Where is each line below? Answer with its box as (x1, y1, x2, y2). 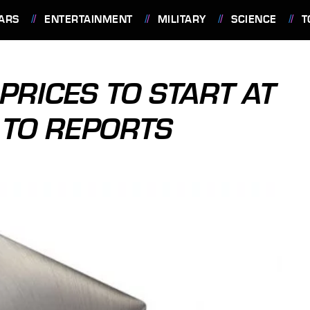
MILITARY (157, 13, 206, 26)
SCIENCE (231, 13, 277, 26)
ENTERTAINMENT (44, 13, 133, 26)
